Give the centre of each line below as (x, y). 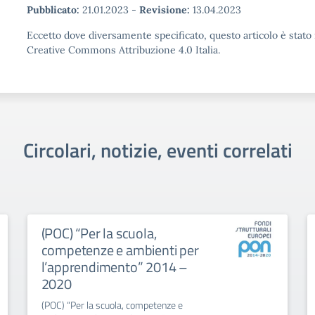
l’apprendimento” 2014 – (115, 267)
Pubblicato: (53, 10)
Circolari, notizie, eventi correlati (157, 150)
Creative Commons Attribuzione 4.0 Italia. (123, 50)
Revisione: (165, 10)
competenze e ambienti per (120, 250)
